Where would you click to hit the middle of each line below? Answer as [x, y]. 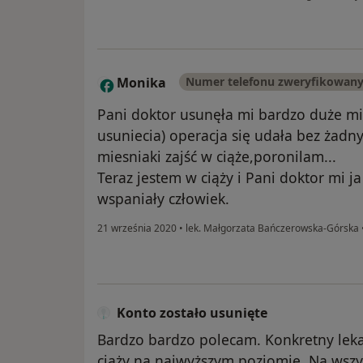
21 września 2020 [137, 228]
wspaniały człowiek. [163, 199]
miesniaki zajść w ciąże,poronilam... [217, 157]
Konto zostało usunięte [192, 313]
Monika [141, 83]
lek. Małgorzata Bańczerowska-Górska [272, 228]
